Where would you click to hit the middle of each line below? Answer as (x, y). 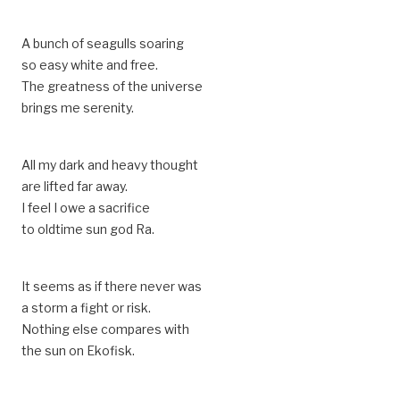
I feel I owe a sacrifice (86, 208)
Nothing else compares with (105, 329)
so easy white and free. (90, 65)
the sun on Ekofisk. (78, 350)
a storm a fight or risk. (86, 308)
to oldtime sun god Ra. (88, 229)
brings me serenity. (78, 108)
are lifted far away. (75, 186)
